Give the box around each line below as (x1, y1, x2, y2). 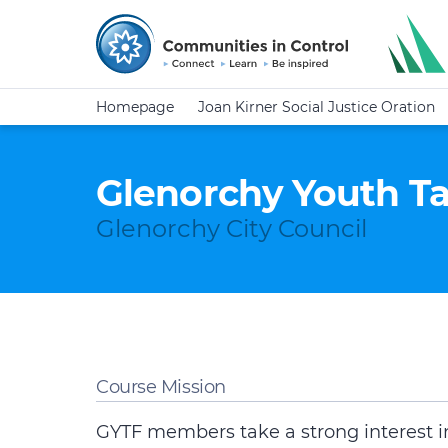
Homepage (96, 98, 174, 116)
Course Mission (96, 376, 226, 398)
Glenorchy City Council (96, 214, 367, 243)
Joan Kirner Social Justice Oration (198, 98, 435, 116)
